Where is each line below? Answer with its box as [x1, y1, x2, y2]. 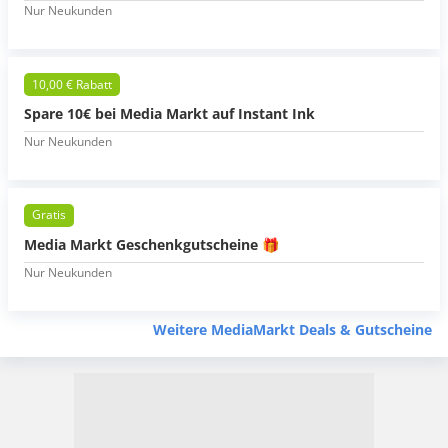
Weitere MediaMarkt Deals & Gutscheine [153, 319, 432, 339]
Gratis [32, 206, 66, 224]
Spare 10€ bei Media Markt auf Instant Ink [24, 103, 315, 123]
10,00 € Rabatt [32, 75, 112, 93]
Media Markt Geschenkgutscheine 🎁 [24, 234, 279, 254]
